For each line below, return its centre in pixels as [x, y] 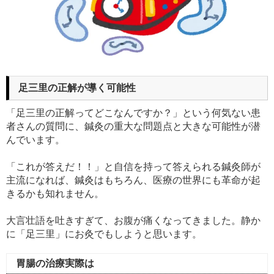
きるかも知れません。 [55, 194]
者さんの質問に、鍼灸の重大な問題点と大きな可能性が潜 [133, 127]
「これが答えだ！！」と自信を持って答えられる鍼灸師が [133, 167]
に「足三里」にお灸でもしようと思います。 [104, 234]
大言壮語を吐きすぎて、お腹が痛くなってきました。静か [133, 221]
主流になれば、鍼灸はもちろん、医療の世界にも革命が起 [133, 180]
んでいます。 [35, 140]
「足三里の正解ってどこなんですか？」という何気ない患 [133, 113]
